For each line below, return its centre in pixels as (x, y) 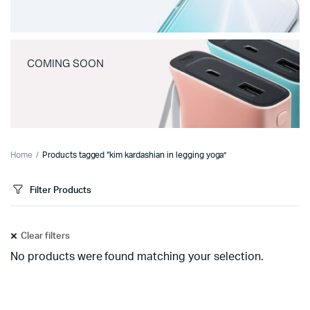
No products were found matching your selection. (137, 257)
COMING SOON (65, 64)
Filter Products (61, 190)
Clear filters (45, 236)
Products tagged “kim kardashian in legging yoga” (134, 155)
